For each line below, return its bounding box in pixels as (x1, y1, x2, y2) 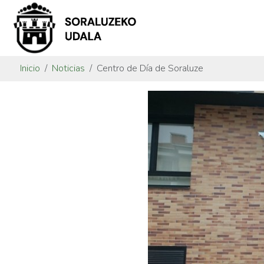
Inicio (20, 61, 40, 75)
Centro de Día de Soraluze (97, 61, 203, 75)
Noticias (52, 61, 85, 75)
